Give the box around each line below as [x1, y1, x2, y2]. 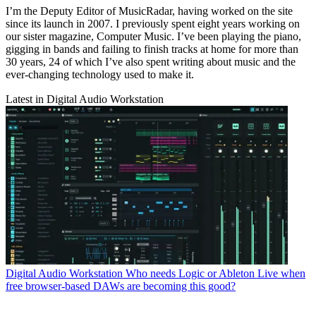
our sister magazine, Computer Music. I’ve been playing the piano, [6, 30, 301, 43]
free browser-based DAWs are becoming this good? [6, 280, 236, 293]
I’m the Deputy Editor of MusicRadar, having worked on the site [6, 5, 293, 18]
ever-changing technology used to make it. [6, 68, 197, 81]
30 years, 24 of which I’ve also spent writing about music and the [6, 56, 296, 68]
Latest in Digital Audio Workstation [6, 93, 164, 106]
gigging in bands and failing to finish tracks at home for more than [6, 43, 298, 56]
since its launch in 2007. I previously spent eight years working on [6, 18, 300, 30]
